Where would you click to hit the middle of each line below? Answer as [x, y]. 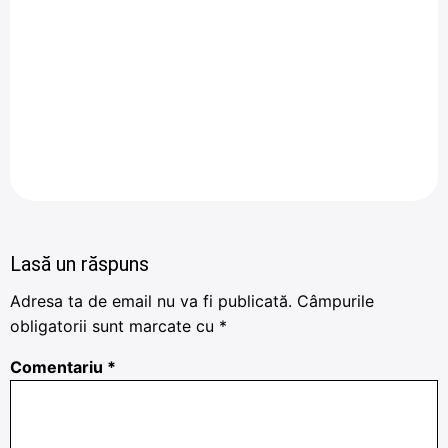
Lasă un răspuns [79, 264]
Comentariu [58, 367]
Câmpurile [335, 301]
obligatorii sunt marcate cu [114, 326]
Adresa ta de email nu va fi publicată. [151, 301]
